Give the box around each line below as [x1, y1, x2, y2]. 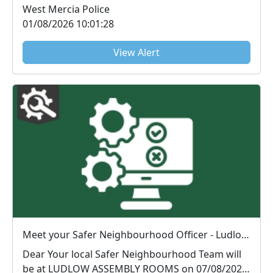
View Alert [113, 46, 160, 60]
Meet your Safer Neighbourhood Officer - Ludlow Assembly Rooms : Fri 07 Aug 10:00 [241, 227, 249, 241]
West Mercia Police [23, 2, 110, 16]
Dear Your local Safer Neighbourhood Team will [23, 247, 48, 261]
